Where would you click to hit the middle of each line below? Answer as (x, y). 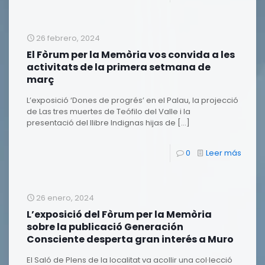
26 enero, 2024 (65, 198)
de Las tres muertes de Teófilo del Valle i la (109, 112)
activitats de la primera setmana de (119, 67)
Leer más (224, 153)
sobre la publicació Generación (105, 227)
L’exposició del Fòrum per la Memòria (119, 214)
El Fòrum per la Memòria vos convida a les (131, 55)
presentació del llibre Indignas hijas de (101, 123)
